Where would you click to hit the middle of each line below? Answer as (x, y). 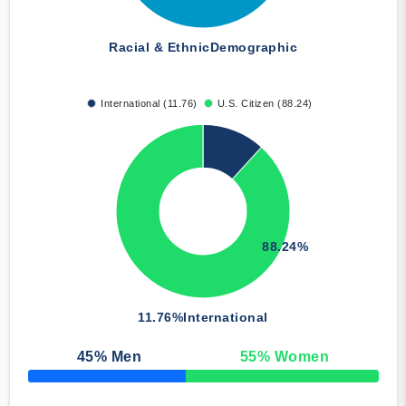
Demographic (253, 48)
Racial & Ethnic (159, 48)
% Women (293, 357)
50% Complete (62, 381)
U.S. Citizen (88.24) (265, 104)
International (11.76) (149, 104)
